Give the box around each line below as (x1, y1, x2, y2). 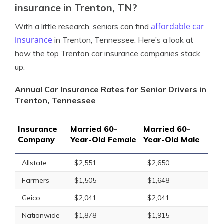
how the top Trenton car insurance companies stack (15, 48, 200, 58)
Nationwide (22, 211, 60, 220)
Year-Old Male (143, 134, 200, 144)
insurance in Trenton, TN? (15, 1, 137, 14)
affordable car (151, 21, 204, 32)
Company (18, 134, 55, 144)
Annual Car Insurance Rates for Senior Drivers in (15, 84, 206, 94)
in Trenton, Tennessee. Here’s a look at (52, 35, 193, 45)
